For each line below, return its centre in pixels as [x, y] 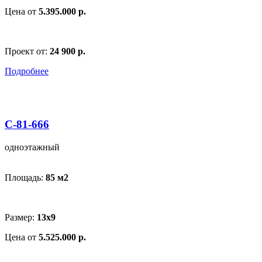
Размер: [21, 217]
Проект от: [27, 51]
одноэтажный [32, 147]
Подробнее [27, 71]
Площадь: [25, 177]
